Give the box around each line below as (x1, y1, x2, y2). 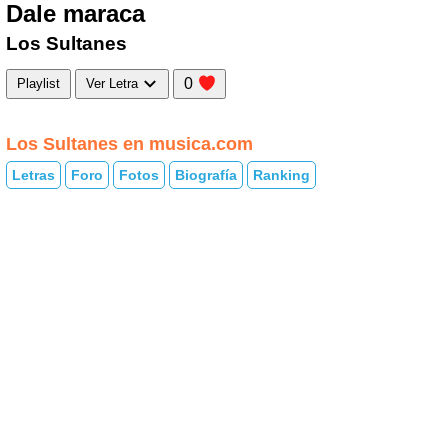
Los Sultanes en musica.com (6, 133, 253, 154)
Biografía (175, 167, 237, 184)
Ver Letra (86, 76, 142, 92)
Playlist (17, 76, 60, 92)
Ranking (253, 167, 310, 184)
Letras (12, 167, 55, 184)
